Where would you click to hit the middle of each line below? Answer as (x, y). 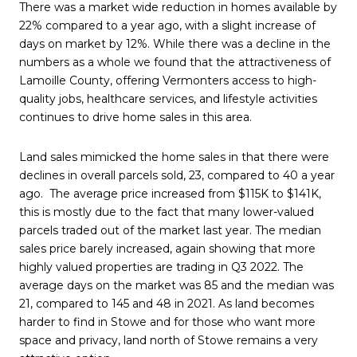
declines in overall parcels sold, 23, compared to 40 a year (177, 175)
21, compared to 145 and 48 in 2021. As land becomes (167, 303)
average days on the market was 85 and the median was (177, 285)
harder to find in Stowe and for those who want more (167, 322)
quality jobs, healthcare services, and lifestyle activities (168, 99)
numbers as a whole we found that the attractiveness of (175, 62)
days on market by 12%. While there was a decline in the (175, 44)
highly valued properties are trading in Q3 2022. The (161, 267)
